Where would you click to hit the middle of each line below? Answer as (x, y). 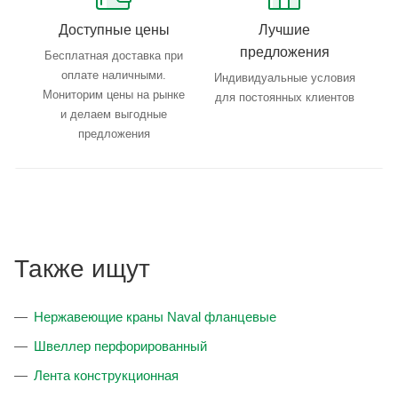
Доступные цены (114, 30)
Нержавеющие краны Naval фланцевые (155, 317)
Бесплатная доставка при (114, 56)
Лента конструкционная (106, 376)
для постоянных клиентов (284, 98)
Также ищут (82, 269)
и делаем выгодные (114, 115)
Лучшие (284, 30)
